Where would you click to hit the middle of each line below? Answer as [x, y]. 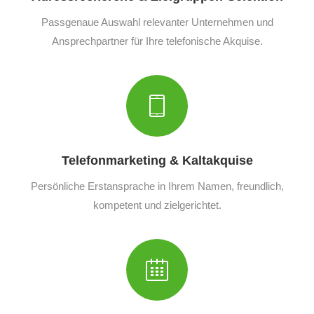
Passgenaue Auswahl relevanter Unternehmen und [157, 22]
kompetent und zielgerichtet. [157, 205]
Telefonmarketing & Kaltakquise [157, 160]
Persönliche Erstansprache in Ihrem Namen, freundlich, [157, 186]
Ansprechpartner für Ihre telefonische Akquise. [157, 41]
